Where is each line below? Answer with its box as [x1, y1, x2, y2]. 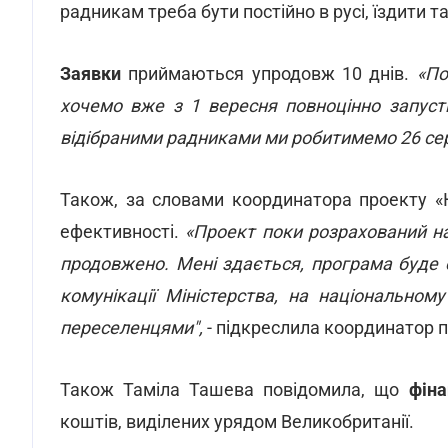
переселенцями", [60, 317, 203, 338]
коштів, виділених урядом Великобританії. [60, 411, 414, 432]
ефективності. [60, 221, 186, 242]
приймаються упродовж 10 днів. [128, 63, 417, 84]
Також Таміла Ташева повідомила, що [60, 379, 409, 400]
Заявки [60, 63, 129, 84]
